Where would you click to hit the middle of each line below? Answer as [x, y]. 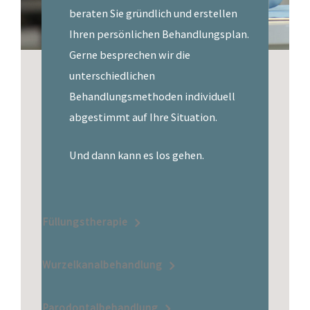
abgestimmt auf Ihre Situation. [143, 117]
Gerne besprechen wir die [130, 54]
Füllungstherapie [85, 221]
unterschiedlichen [112, 75]
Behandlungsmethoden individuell [152, 96]
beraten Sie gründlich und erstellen [153, 13]
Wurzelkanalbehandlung [102, 264]
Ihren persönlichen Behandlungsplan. [159, 34]
